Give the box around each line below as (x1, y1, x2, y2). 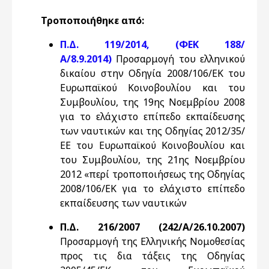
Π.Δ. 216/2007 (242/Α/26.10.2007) (60, 220, 245, 234)
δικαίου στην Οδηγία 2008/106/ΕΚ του (60, 67, 245, 80)
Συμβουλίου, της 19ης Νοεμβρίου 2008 (60, 95, 245, 109)
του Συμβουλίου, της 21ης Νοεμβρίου (60, 153, 245, 166)
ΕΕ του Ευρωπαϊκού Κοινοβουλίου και (60, 139, 245, 152)
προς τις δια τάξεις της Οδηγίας (60, 249, 245, 262)
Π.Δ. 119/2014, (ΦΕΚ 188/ (60, 38, 245, 51)
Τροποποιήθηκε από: (41, 14, 144, 27)
